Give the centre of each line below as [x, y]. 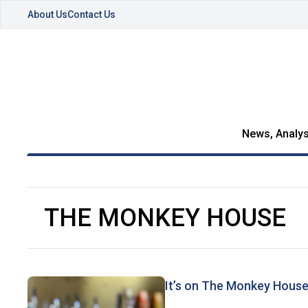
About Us [47, 14]
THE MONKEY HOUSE [165, 218]
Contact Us [91, 14]
